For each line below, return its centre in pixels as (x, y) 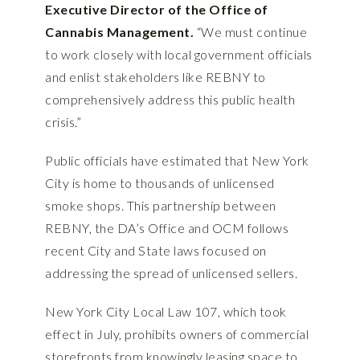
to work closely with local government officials (179, 55)
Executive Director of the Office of (157, 10)
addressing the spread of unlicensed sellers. (171, 273)
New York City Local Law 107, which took (166, 312)
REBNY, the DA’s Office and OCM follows (167, 228)
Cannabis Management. (121, 32)
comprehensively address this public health (170, 100)
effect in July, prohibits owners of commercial (177, 334)
